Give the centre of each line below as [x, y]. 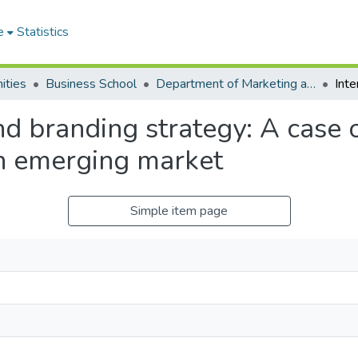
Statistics [43, 32]
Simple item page [179, 211]
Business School [91, 84]
